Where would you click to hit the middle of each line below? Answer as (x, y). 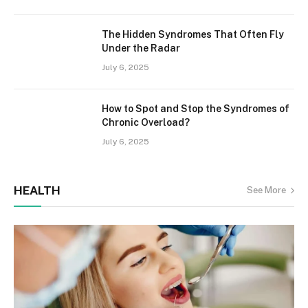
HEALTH (37, 190)
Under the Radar (141, 48)
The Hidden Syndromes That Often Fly (193, 34)
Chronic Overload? (146, 122)
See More (266, 190)
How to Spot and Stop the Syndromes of (196, 108)
